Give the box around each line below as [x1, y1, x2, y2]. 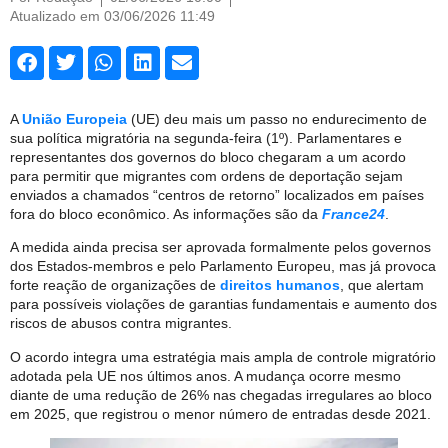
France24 [322, 205, 385, 222]
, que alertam [340, 277, 424, 294]
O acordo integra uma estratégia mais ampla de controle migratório [10, 348, 436, 365]
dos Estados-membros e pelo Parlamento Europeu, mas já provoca [10, 258, 436, 275]
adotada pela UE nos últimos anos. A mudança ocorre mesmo [10, 367, 401, 384]
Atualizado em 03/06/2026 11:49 [10, 8, 215, 24]
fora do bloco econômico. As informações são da [10, 205, 322, 222]
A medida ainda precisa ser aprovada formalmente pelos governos [10, 239, 431, 256]
